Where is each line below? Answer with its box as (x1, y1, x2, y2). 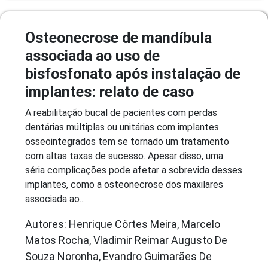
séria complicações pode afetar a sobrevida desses (25, 164, 242, 176)
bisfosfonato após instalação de (25, 65, 240, 83)
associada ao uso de (25, 47, 160, 65)
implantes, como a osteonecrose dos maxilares (25, 178, 223, 190)
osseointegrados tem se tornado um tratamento (25, 135, 229, 147)
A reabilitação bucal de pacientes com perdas (25, 106, 217, 118)
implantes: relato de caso (25, 83, 194, 100)
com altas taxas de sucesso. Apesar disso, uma (25, 150, 223, 162)
